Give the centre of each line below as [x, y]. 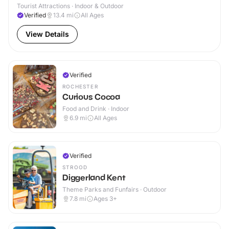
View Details [47, 34]
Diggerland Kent [94, 178]
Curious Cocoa [91, 97]
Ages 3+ [105, 199]
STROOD [75, 167]
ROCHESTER [80, 87]
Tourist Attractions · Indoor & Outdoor [70, 6]
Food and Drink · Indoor [96, 109]
